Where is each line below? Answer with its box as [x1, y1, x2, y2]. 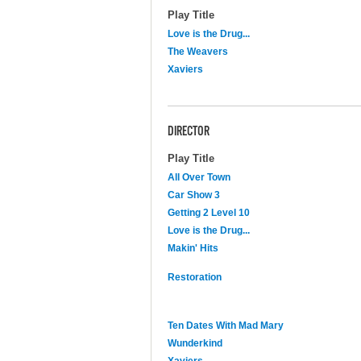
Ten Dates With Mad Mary [168, 319, 284, 331]
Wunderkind [168, 337, 222, 349]
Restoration [168, 271, 222, 283]
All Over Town [168, 171, 230, 183]
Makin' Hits [168, 242, 218, 254]
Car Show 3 [168, 189, 220, 201]
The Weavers [168, 45, 228, 57]
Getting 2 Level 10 [168, 206, 250, 218]
